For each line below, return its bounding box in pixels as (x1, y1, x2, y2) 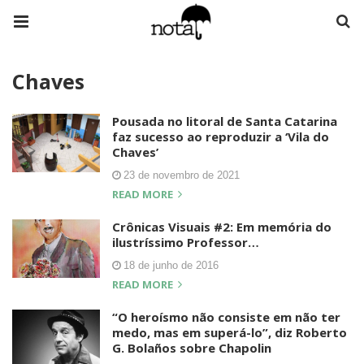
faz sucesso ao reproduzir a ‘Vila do (112, 128, 329, 145)
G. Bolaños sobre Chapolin (112, 340, 271, 356)
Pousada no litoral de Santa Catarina (112, 113, 337, 129)
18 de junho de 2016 (123, 259, 219, 271)
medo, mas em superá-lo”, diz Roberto (112, 324, 347, 340)
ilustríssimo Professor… (112, 234, 259, 250)
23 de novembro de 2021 (123, 169, 240, 181)
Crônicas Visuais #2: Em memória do (112, 219, 331, 235)
